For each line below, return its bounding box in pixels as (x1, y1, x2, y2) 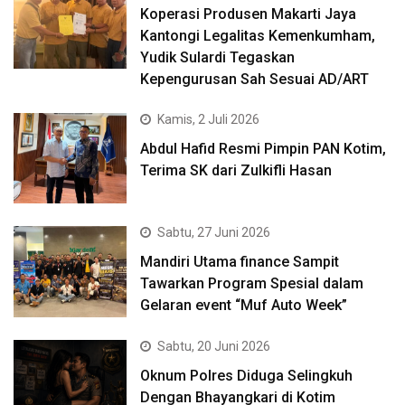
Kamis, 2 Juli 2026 (157, 112, 260, 127)
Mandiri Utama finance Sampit (140, 253, 340, 271)
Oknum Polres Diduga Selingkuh (140, 366, 353, 384)
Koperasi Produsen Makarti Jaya (140, 5, 357, 24)
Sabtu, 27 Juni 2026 (157, 225, 271, 240)
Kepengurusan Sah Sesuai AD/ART (140, 71, 370, 89)
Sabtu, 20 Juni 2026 (157, 338, 271, 353)
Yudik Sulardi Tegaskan (140, 49, 296, 67)
